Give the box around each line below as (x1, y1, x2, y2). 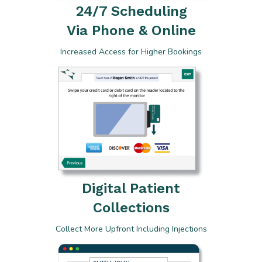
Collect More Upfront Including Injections (55, 223, 207, 235)
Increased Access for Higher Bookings (60, 46, 202, 58)
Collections (92, 199, 170, 216)
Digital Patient (82, 180, 180, 196)
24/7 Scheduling (75, 3, 187, 20)
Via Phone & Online (66, 22, 196, 39)
